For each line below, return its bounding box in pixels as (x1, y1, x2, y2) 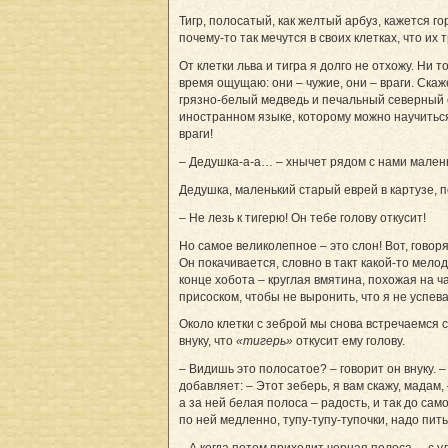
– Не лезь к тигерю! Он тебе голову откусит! (179, 210, 426, 225)
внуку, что (179, 333, 236, 348)
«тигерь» (236, 333, 293, 348)
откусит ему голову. (293, 333, 405, 348)
